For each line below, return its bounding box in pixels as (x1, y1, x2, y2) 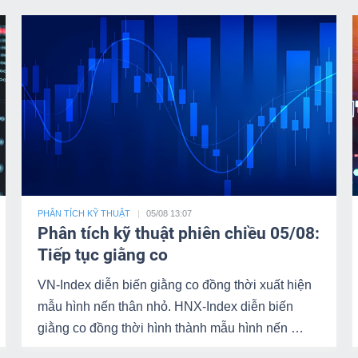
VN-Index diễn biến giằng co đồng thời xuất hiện (38, 278, 312, 292)
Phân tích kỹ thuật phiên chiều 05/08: (38, 224, 320, 243)
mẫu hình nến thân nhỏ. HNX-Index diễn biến (38, 300, 294, 313)
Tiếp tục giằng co (38, 245, 169, 265)
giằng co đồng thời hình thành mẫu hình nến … (38, 321, 304, 335)
